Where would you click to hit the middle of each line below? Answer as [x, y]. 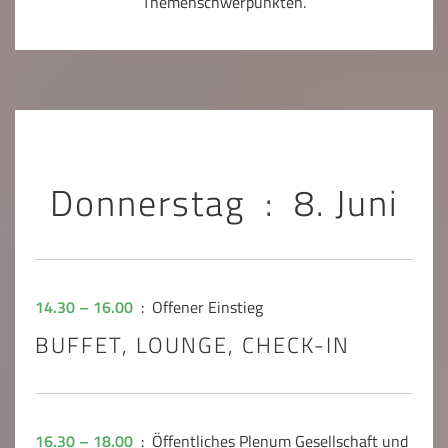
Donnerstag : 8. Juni [224, 203]
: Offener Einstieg [200, 307]
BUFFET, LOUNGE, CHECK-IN [192, 345]
